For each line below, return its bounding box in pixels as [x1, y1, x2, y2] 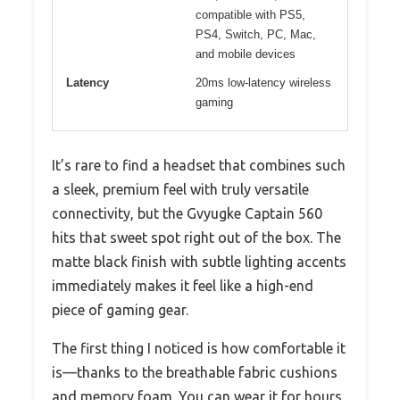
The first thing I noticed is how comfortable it [52, 340, 346, 357]
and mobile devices [196, 47, 296, 62]
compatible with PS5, [196, 8, 305, 22]
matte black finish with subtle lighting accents [52, 254, 346, 271]
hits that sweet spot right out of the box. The [52, 229, 341, 246]
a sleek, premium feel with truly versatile [52, 181, 309, 198]
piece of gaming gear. [52, 302, 188, 319]
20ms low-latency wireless [196, 76, 331, 90]
